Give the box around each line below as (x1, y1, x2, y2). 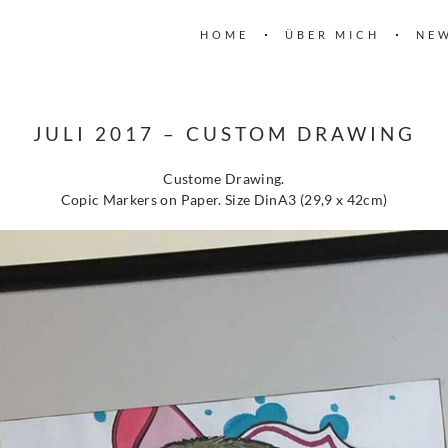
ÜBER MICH (285, 28, 380, 41)
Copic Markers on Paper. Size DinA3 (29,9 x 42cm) (60, 191, 388, 208)
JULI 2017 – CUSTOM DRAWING (32, 122, 416, 145)
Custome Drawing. (163, 170, 285, 187)
